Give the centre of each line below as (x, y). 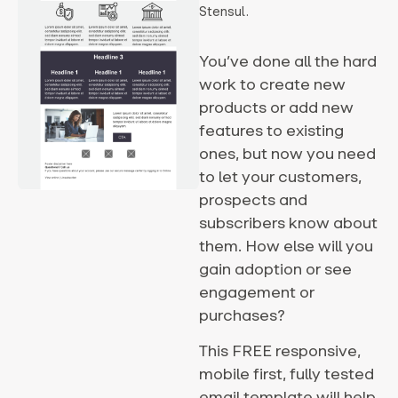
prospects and (253, 200)
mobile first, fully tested (287, 374)
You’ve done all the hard (288, 62)
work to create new (272, 85)
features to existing (271, 131)
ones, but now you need (287, 154)
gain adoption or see (275, 270)
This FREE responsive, (280, 351)
